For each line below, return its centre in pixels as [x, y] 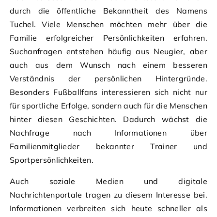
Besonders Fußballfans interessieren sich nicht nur [108, 92]
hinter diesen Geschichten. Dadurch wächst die [108, 119]
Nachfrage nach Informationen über [108, 132]
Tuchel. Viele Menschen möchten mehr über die [108, 24]
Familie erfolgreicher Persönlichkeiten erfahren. [108, 38]
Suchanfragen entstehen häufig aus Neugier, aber [108, 51]
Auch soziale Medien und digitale [108, 181]
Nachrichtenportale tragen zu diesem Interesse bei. [108, 194]
